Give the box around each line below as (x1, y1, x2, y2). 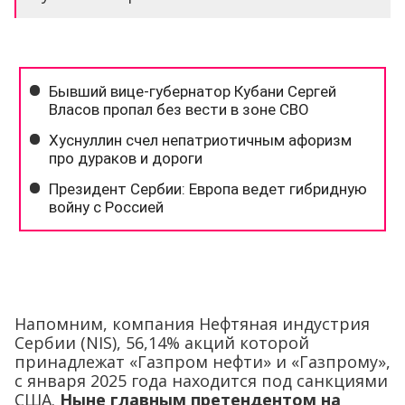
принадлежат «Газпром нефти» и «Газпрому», (14, 351, 391, 373)
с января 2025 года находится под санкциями (14, 370, 388, 392)
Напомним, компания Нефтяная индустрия (14, 313, 370, 335)
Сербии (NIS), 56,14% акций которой (14, 332, 309, 354)
